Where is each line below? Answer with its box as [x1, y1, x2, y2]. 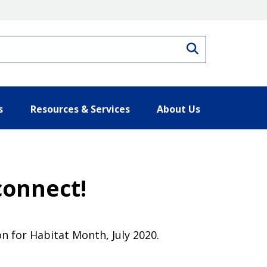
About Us [157, 102, 200, 116]
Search [198, 42, 237, 52]
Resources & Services [30, 102, 130, 116]
